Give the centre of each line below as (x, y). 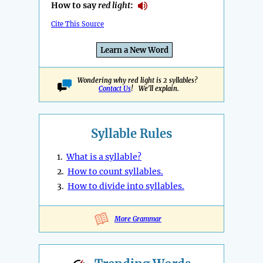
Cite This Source (77, 24)
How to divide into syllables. (126, 186)
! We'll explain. (155, 89)
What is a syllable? (104, 157)
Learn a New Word (134, 50)
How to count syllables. (115, 172)
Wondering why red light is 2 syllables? (139, 81)
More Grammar (138, 219)
